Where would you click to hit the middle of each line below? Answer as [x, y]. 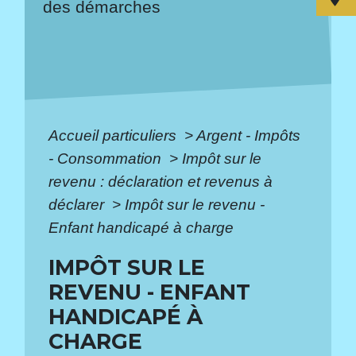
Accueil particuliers [115, 135]
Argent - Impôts [249, 135]
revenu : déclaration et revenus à [161, 181]
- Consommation [107, 158]
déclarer [79, 204]
